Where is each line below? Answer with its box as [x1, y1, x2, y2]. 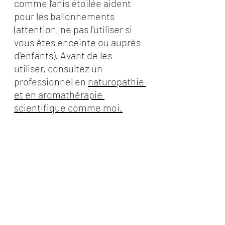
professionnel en [14, 75, 88, 87]
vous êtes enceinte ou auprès [14, 36, 143, 48]
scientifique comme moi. [14, 101, 123, 114]
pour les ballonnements [14, 10, 117, 22]
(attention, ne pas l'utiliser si [14, 23, 134, 35]
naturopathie [88, 75, 146, 87]
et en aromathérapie [14, 88, 104, 100]
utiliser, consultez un [14, 62, 104, 74]
